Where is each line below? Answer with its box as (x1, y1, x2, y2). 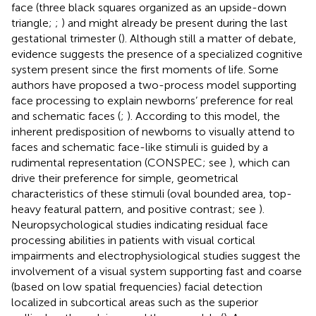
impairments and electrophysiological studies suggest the (11, 248, 300, 262)
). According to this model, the (127, 109, 280, 123)
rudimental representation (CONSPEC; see (11, 155, 229, 169)
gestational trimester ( (11, 31, 121, 45)
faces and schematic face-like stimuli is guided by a (11, 140, 268, 154)
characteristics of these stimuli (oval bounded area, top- (11, 186, 292, 200)
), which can (229, 155, 290, 169)
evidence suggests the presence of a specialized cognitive (11, 47, 303, 61)
